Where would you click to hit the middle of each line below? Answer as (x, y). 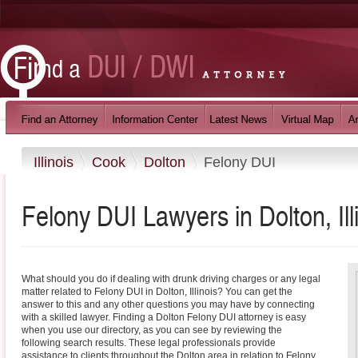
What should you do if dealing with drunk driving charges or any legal (171, 279)
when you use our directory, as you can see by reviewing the (152, 330)
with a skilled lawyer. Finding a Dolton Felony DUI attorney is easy (164, 318)
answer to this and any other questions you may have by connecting (168, 305)
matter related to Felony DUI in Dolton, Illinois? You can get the (157, 292)
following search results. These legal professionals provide (149, 343)
